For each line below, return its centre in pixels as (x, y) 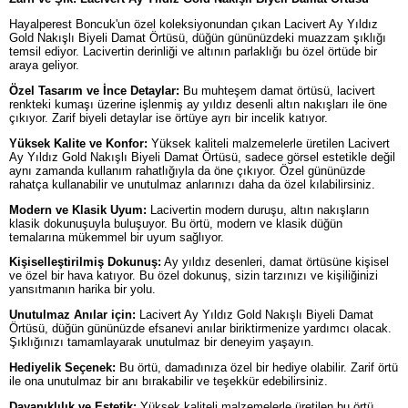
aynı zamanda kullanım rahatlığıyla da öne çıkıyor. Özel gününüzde (187, 170)
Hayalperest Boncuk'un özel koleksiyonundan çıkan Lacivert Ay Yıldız (194, 25)
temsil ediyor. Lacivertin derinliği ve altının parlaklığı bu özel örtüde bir (193, 52)
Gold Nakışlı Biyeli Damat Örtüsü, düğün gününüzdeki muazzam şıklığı (198, 38)
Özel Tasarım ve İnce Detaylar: (94, 90)
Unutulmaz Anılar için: (72, 315)
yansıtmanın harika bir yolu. (82, 290)
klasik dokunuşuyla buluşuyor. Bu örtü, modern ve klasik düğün (176, 223)
